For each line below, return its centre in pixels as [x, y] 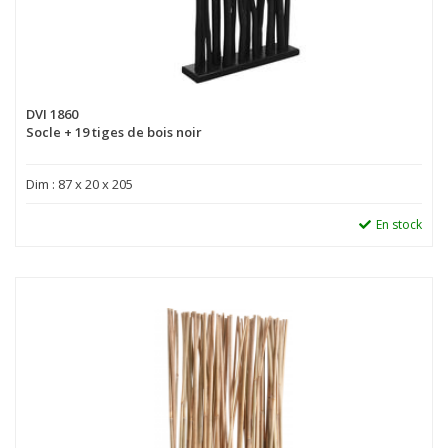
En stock [399, 225]
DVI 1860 [52, 114]
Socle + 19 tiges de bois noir [114, 132]
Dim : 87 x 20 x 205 [79, 184]
